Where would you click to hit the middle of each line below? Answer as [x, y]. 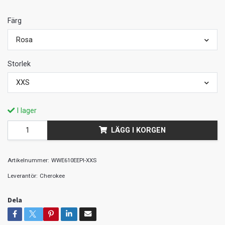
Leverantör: [23, 176]
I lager [26, 111]
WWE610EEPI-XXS [74, 160]
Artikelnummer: [28, 160]
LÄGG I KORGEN [138, 131]
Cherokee [52, 176]
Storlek [19, 64]
